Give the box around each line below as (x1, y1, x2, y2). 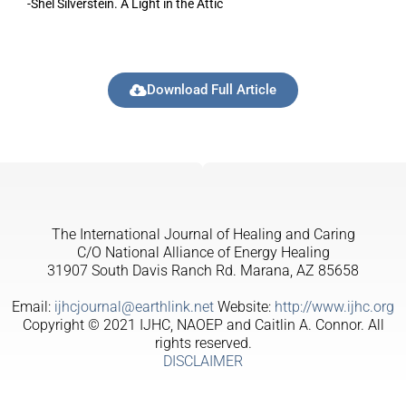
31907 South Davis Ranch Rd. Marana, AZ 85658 (47, 262, 359, 280)
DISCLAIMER (163, 353, 243, 371)
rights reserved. (154, 334, 252, 353)
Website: (214, 298, 275, 316)
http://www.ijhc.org (275, 298, 394, 316)
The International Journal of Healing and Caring (51, 226, 355, 244)
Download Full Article (147, 82, 276, 99)
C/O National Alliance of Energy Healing (76, 244, 330, 262)
